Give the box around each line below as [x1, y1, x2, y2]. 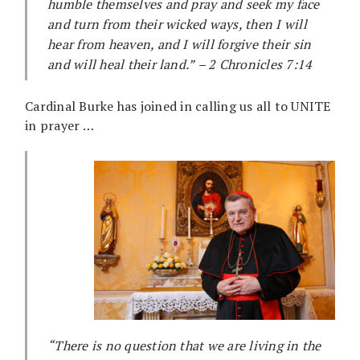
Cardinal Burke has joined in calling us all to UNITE [25, 96, 331, 115]
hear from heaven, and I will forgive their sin [47, 35, 312, 53]
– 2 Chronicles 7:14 [194, 55, 313, 73]
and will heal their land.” [47, 55, 195, 73]
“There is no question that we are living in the [47, 336, 321, 354]
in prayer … [25, 116, 94, 134]
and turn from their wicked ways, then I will [47, 14, 307, 33]
